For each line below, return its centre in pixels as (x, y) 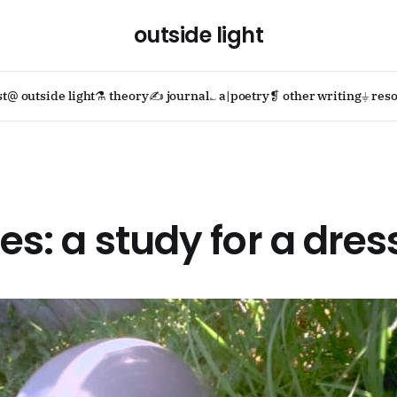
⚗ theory (122, 96)
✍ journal (179, 96)
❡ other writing (315, 96)
